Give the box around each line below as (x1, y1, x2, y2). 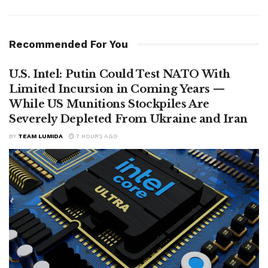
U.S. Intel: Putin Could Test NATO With (9, 67, 230, 81)
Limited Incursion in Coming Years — (9, 82, 225, 96)
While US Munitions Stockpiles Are (9, 97, 210, 111)
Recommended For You (9, 38, 128, 50)
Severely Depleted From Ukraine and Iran (9, 112, 248, 126)
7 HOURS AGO (74, 132, 118, 139)
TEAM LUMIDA (18, 132, 63, 139)
